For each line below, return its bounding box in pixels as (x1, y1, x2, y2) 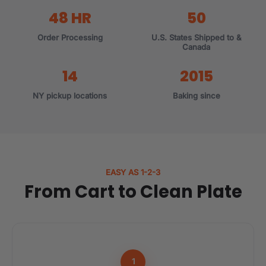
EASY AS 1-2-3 (106, 167, 160, 177)
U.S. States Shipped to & (151, 32, 242, 42)
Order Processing (37, 32, 103, 42)
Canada (182, 42, 210, 52)
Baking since (172, 90, 220, 100)
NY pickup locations (33, 90, 107, 100)
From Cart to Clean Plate (24, 179, 242, 204)
